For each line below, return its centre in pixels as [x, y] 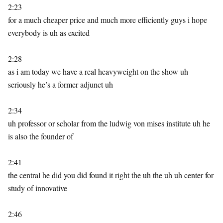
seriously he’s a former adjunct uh [60, 84]
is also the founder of [41, 136]
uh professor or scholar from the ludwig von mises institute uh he [109, 123]
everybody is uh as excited [49, 33]
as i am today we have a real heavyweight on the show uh [98, 71]
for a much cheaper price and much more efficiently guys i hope [108, 20]
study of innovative [38, 188]
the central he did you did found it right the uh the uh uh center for [111, 175]
